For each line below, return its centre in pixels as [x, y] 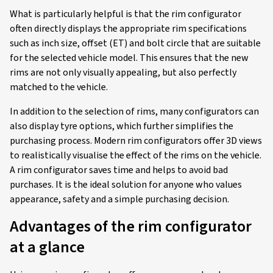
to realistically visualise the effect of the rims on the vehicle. [136, 156]
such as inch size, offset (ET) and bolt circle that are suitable [135, 44]
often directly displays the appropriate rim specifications [128, 29]
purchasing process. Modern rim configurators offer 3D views [136, 141]
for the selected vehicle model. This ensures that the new [129, 58]
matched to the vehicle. [59, 87]
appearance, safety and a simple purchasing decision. [119, 200]
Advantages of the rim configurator [131, 227]
